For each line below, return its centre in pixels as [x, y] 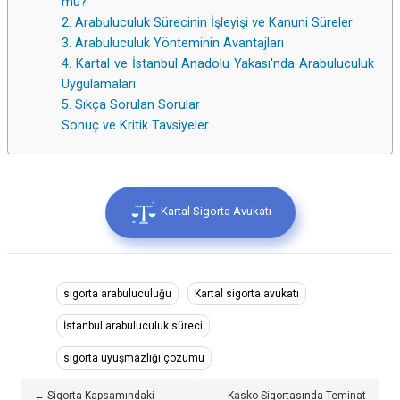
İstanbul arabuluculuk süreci [133, 326]
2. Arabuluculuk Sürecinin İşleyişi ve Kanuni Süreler [207, 23]
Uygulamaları [99, 85]
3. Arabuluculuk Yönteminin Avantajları [173, 44]
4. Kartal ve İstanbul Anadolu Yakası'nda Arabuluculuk [218, 64]
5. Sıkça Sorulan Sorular [131, 105]
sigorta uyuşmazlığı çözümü [134, 358]
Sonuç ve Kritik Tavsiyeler [135, 126]
